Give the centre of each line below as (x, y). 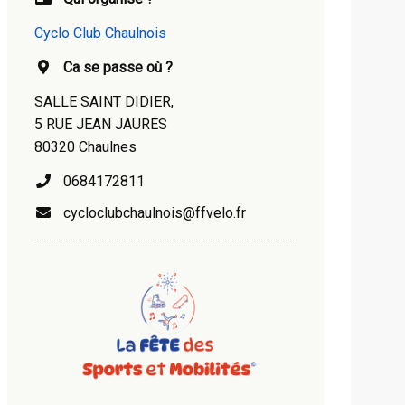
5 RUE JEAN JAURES (101, 124)
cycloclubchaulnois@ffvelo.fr (149, 213)
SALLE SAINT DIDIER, (104, 102)
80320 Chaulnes (85, 147)
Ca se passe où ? (118, 67)
